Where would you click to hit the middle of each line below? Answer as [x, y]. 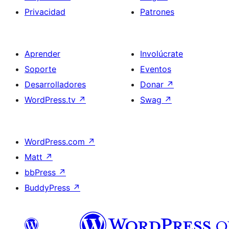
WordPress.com [56, 142]
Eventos [156, 69]
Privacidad [45, 12]
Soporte [40, 69]
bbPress [41, 172]
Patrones [157, 12]
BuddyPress [49, 188]
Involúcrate [162, 54]
